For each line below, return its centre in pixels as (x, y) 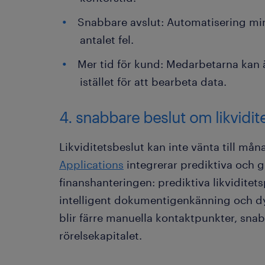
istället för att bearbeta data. (153, 82)
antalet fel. (107, 40)
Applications (91, 164)
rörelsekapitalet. (101, 235)
